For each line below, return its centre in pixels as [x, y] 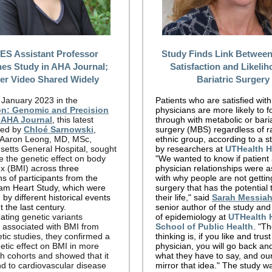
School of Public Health [204, 226]
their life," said [184, 197]
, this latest [73, 120]
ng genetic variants [46, 217]
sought [104, 149]
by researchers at [190, 149]
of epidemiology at [192, 217]
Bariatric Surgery [233, 79]
